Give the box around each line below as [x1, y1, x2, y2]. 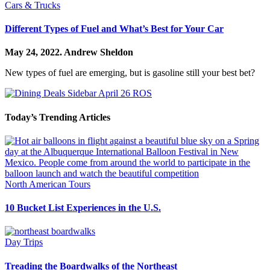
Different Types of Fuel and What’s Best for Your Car [5, 24, 224, 34]
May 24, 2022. [5, 47, 64, 58]
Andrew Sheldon [64, 47, 133, 58]
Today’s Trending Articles [5, 111, 110, 122]
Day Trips [5, 237, 43, 248]
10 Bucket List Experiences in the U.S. [5, 202, 161, 213]
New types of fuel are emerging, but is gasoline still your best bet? [5, 67, 255, 78]
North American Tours [5, 178, 90, 189]
